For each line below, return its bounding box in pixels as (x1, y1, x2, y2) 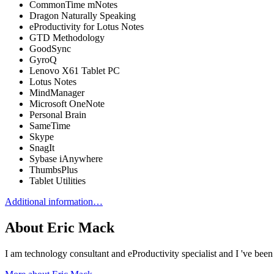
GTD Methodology (29, 32, 105, 43)
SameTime (29, 120, 70, 131)
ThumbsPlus (29, 164, 78, 175)
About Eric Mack (5, 219, 114, 235)
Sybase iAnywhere (29, 153, 103, 164)
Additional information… (5, 196, 103, 207)
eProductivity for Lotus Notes (29, 21, 144, 32)
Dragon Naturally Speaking (29, 10, 136, 21)
